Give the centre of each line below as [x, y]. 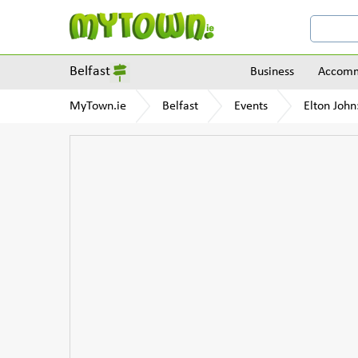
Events [251, 106]
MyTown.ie [98, 106]
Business [272, 72]
